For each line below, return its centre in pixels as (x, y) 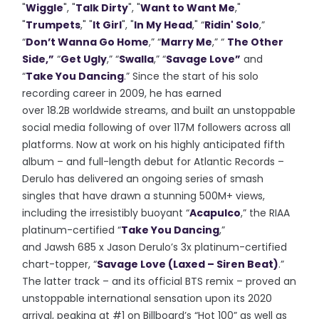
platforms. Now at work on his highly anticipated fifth (154, 144)
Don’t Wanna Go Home (88, 42)
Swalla (137, 59)
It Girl (108, 25)
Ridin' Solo (232, 25)
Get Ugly (84, 59)
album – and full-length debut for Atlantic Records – (153, 161)
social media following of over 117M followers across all (157, 127)
